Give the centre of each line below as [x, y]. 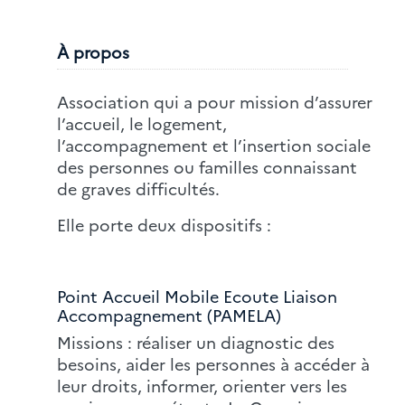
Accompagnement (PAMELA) [169, 315]
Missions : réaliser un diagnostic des [196, 342]
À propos [93, 52]
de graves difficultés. [138, 188]
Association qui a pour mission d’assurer [215, 102]
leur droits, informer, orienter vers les [202, 386]
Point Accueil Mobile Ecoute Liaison [197, 296]
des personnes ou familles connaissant [207, 167]
